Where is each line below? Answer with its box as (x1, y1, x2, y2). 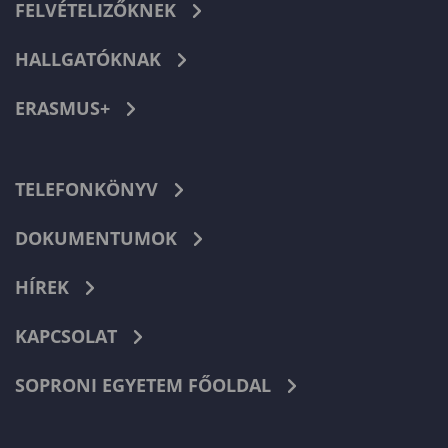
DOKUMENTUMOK (15, 225, 177, 250)
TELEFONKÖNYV (15, 176, 158, 201)
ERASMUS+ (15, 95, 110, 120)
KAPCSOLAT (15, 323, 117, 348)
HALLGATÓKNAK (15, 46, 161, 71)
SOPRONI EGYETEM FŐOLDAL (15, 372, 271, 397)
